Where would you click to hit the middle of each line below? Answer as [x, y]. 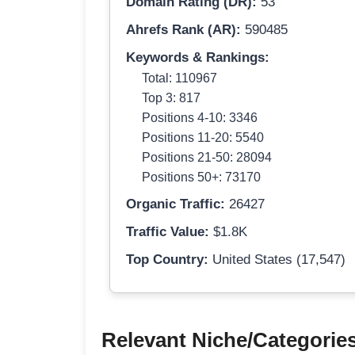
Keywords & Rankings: [198, 58]
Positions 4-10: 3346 [200, 118]
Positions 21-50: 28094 [207, 157]
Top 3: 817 [171, 98]
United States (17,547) [277, 260]
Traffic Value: [168, 232]
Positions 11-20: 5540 [203, 137]
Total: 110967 [179, 78]
